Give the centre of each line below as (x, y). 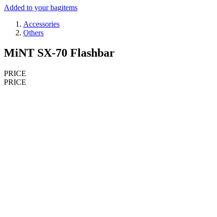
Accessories (41, 24)
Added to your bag (33, 7)
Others (33, 32)
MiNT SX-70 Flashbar (59, 53)
